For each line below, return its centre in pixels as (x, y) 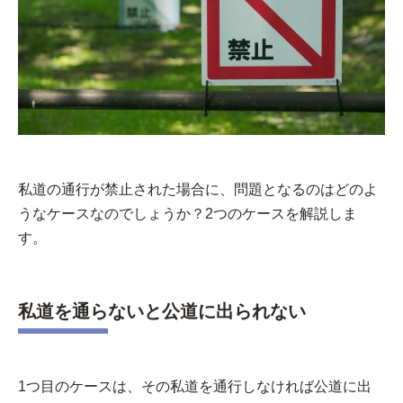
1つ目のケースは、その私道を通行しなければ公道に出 (195, 386)
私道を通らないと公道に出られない (162, 311)
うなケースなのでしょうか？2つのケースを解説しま (188, 213)
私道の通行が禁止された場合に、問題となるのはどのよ (198, 189)
